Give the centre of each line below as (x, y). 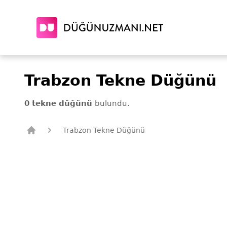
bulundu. (111, 103)
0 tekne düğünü (58, 103)
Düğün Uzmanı (55, 141)
